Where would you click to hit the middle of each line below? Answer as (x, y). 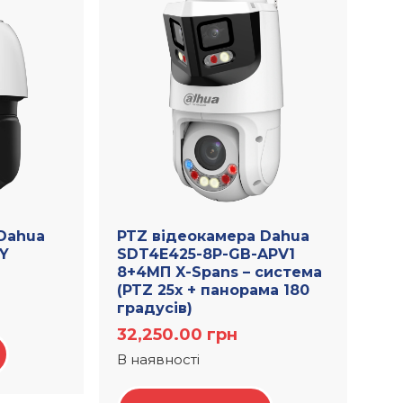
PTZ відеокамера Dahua (214, 237)
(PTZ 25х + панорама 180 (214, 291)
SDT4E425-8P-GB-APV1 (206, 255)
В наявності (159, 360)
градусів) (155, 309)
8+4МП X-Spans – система (220, 273)
